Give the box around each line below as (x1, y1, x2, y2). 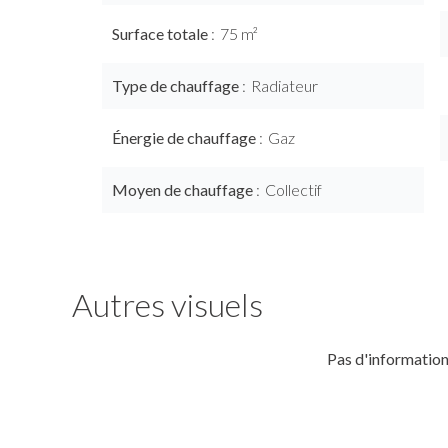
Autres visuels (72, 285, 263, 324)
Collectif (265, 180, 322, 199)
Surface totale (112, 24, 211, 43)
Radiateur (251, 76, 318, 95)
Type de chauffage (112, 76, 242, 95)
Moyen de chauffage (112, 180, 256, 199)
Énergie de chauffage (112, 128, 259, 147)
